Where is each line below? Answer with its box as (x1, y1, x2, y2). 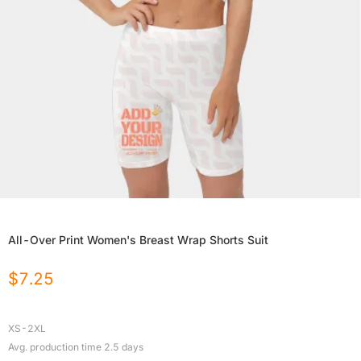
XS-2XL (8, 322, 46, 335)
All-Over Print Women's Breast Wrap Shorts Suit (8, 233, 268, 247)
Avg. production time (8, 341, 104, 354)
